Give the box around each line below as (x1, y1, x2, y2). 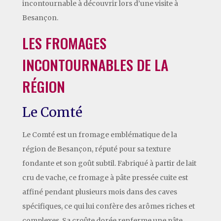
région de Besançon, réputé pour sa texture (22, 144, 171, 153)
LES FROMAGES (22, 32, 107, 53)
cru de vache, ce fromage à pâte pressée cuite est (22, 173, 188, 182)
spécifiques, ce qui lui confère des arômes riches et (22, 201, 195, 211)
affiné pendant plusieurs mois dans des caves (22, 187, 177, 196)
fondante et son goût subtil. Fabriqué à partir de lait (22, 158, 196, 168)
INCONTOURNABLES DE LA (22, 53, 168, 75)
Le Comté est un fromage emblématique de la (22, 130, 177, 139)
